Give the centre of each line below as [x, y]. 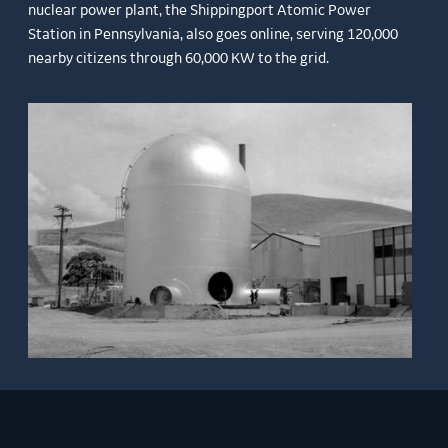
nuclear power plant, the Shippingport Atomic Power [200, 11]
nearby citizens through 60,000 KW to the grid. [179, 59]
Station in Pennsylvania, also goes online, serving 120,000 [213, 35]
